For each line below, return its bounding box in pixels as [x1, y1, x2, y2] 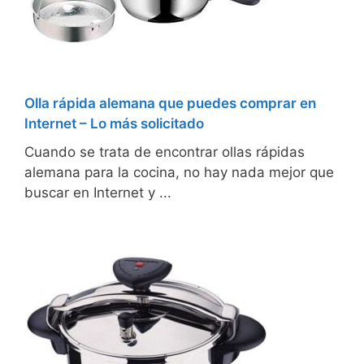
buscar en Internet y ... [24, 184, 171, 201]
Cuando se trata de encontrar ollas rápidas [24, 144, 305, 161]
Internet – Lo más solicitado [24, 115, 204, 132]
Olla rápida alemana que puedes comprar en [24, 95, 316, 112]
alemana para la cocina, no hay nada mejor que [24, 164, 334, 181]
